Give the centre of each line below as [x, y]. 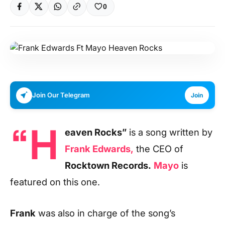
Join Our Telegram [61, 95]
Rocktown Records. [108, 165]
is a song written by [170, 132]
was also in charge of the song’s [105, 213]
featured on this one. [55, 182]
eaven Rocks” [96, 132]
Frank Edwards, [99, 149]
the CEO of [158, 149]
